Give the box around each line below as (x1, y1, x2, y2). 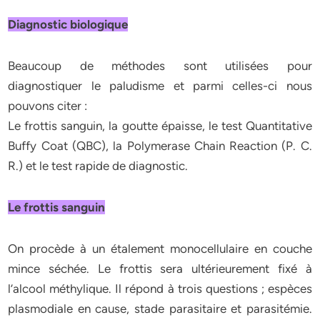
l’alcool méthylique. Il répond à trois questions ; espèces (8, 281, 312, 296)
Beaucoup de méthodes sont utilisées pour (8, 59, 312, 73)
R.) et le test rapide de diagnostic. (8, 159, 189, 173)
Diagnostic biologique (8, 17, 129, 31)
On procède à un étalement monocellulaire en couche (8, 241, 312, 256)
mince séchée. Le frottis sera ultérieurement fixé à (8, 261, 312, 276)
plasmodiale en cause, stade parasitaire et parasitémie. (8, 301, 312, 316)
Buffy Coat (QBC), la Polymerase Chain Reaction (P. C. (8, 139, 312, 153)
